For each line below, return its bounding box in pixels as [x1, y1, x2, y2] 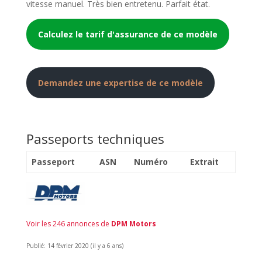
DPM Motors [111, 219, 156, 229]
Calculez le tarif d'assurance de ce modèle [37, 28, 218, 40]
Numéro [134, 156, 168, 167]
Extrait [190, 156, 219, 167]
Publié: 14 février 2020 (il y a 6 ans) [26, 242, 123, 250]
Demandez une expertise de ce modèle [37, 77, 203, 88]
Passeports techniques [26, 129, 164, 147]
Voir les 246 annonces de [26, 219, 111, 229]
